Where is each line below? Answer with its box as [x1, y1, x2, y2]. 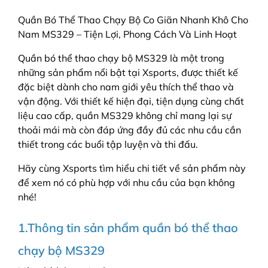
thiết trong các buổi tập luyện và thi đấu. [18, 138, 198, 150]
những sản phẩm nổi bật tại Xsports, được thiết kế [18, 66, 238, 78]
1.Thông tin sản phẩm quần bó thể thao [18, 220, 238, 235]
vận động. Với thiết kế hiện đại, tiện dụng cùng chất [18, 95, 244, 107]
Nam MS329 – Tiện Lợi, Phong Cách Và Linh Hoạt [18, 28, 237, 40]
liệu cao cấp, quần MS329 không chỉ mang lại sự [18, 109, 232, 121]
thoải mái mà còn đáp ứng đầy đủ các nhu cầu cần [18, 124, 241, 136]
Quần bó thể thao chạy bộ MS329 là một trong [18, 52, 224, 64]
